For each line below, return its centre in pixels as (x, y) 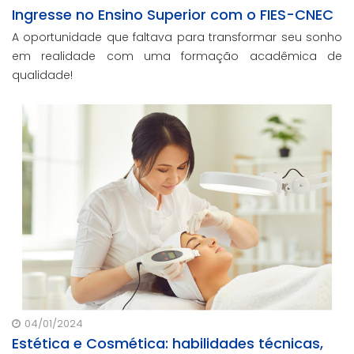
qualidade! (42, 75)
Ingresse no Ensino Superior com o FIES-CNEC (173, 14)
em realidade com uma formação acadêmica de (177, 56)
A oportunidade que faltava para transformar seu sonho (177, 37)
